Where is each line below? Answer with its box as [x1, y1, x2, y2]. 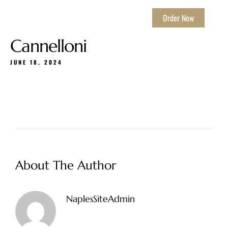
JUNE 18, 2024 [10, 58, 63, 66]
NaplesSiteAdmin [66, 193, 135, 205]
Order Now [162, 11, 194, 24]
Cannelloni [10, 35, 87, 57]
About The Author [15, 158, 116, 173]
